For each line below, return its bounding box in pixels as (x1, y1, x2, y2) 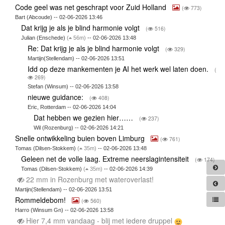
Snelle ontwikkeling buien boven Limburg (15, 133, 147, 144)
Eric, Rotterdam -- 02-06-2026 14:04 (27, 104, 116, 110)
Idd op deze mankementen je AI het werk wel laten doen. (27, 64, 210, 74)
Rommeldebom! (15, 195, 68, 205)
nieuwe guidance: (27, 92, 85, 102)
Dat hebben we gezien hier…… (34, 113, 136, 123)
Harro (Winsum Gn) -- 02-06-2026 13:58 (15, 207, 114, 213)
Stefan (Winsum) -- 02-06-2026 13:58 (27, 83, 119, 90)
